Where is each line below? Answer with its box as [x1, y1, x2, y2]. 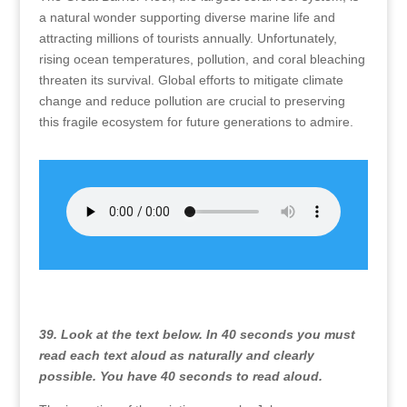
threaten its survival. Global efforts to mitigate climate [38, 73, 343, 87]
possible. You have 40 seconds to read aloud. [38, 369, 323, 383]
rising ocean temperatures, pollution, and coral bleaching [38, 52, 365, 66]
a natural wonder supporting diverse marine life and [38, 10, 335, 25]
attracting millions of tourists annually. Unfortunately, [38, 31, 337, 45]
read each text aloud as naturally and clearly [38, 348, 314, 362]
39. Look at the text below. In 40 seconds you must [38, 327, 355, 342]
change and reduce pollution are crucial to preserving [38, 94, 345, 108]
